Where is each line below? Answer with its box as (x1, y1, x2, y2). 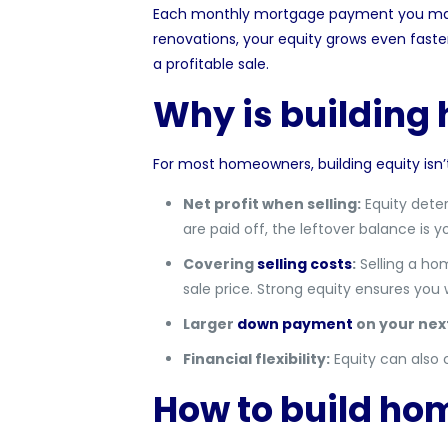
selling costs (256, 254, 352, 274)
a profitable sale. (152, 54, 269, 74)
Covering (182, 254, 257, 274)
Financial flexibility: (182, 349, 330, 369)
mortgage (253, 4, 325, 24)
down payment (236, 314, 353, 334)
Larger (182, 314, 237, 334)
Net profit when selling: (182, 194, 361, 214)
